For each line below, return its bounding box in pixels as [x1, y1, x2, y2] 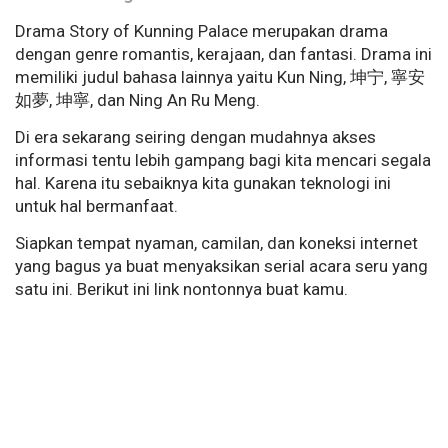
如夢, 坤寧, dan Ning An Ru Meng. [15, 90, 260, 111]
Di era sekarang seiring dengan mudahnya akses [15, 127, 376, 148]
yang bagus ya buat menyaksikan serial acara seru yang [15, 256, 428, 277]
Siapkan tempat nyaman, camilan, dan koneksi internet [15, 233, 418, 254]
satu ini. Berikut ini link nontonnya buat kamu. [15, 279, 348, 300]
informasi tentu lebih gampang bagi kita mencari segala [15, 150, 431, 171]
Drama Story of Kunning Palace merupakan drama [15, 21, 388, 42]
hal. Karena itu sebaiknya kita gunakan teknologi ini [15, 173, 391, 194]
